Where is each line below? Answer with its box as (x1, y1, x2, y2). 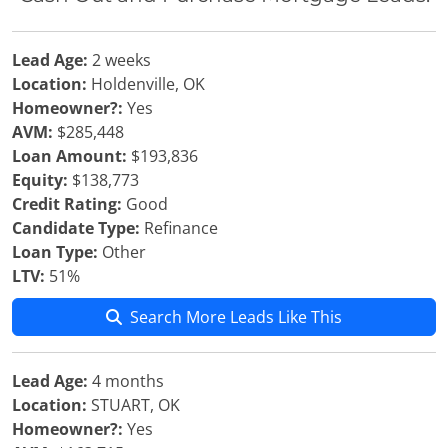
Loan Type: (12, 241, 98, 263)
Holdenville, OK (87, 73, 205, 95)
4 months (88, 370, 164, 392)
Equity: (12, 169, 68, 191)
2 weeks (88, 49, 151, 71)
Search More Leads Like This (130, 306, 342, 328)
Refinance (140, 217, 218, 239)
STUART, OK (87, 394, 180, 416)
